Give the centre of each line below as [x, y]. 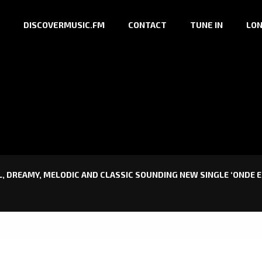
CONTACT [147, 25]
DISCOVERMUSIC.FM [64, 25]
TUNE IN [206, 25]
